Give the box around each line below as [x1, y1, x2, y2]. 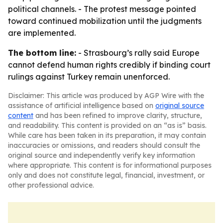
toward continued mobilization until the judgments [8, 16, 202, 26]
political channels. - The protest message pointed [8, 4, 196, 14]
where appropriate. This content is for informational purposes [8, 161, 212, 170]
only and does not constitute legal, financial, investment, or [8, 171, 205, 180]
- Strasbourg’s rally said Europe [76, 48, 200, 58]
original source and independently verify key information [8, 151, 195, 160]
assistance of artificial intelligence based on [8, 101, 155, 110]
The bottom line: [8, 48, 76, 58]
